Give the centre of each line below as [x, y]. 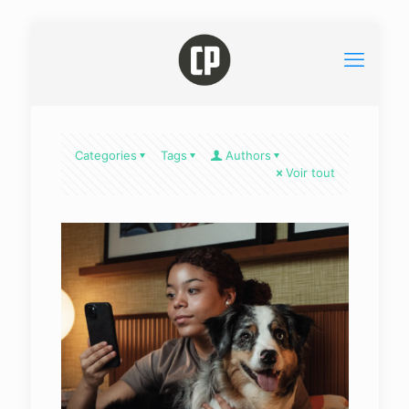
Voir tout [310, 173]
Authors [248, 155]
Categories [105, 155]
